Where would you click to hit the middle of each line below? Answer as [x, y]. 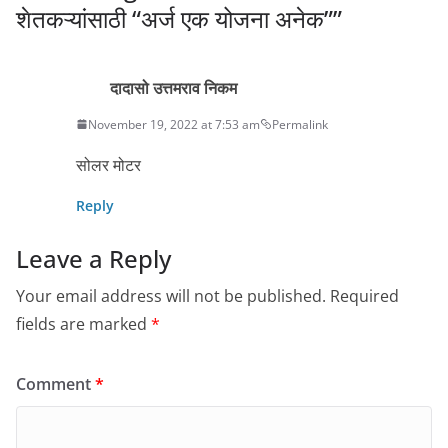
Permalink [300, 124]
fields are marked [83, 323]
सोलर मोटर [108, 164]
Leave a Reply [93, 258]
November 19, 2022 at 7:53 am [174, 124]
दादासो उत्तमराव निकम [173, 87]
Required [364, 295]
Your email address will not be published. [171, 295]
